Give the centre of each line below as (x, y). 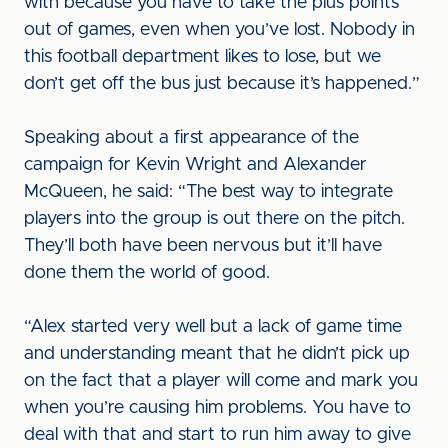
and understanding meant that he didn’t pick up (217, 354)
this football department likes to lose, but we (202, 57)
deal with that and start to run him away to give (217, 435)
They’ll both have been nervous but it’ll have (203, 246)
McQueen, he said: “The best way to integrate (208, 192)
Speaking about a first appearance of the (191, 138)
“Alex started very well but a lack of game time (213, 327)
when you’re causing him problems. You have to (217, 408)
